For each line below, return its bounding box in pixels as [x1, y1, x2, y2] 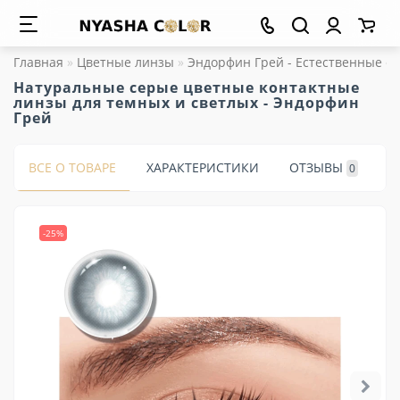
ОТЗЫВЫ [289, 159, 343, 176]
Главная [13, 54, 63, 71]
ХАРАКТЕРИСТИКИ [146, 159, 259, 176]
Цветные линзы [77, 54, 174, 71]
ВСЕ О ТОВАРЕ [29, 159, 116, 176]
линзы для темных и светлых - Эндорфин [13, 93, 360, 112]
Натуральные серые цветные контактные [13, 78, 360, 97]
